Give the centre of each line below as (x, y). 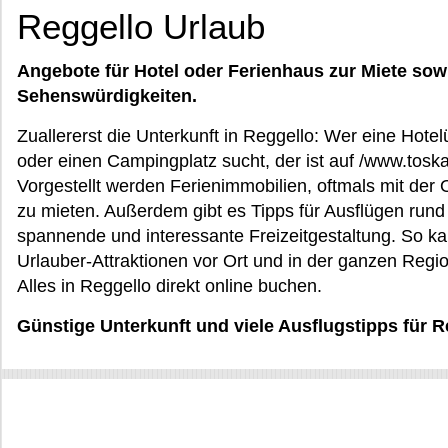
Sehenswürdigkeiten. (107, 96)
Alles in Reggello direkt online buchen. (169, 286)
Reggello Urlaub (141, 26)
